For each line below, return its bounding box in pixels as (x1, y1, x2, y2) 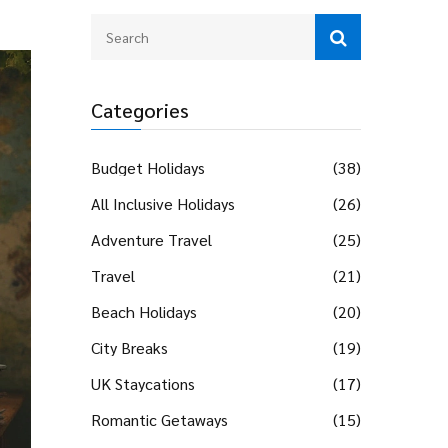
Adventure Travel (91, 229, 212, 250)
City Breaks (91, 337, 168, 358)
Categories (91, 97, 189, 123)
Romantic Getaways (91, 409, 228, 430)
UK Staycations (91, 373, 195, 394)
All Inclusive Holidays (91, 193, 235, 214)
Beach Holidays (91, 301, 197, 322)
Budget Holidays (91, 157, 205, 178)
